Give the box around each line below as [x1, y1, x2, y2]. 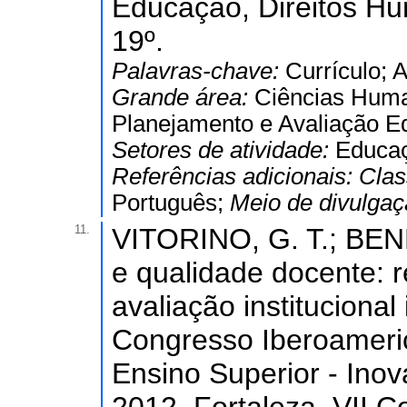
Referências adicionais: [112, 164, 359, 189]
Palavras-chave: [112, 58, 285, 84]
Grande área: [112, 84, 254, 110]
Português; [112, 190, 230, 215]
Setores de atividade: [112, 137, 335, 163]
